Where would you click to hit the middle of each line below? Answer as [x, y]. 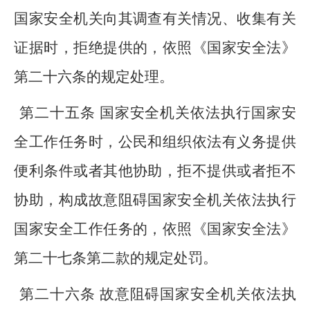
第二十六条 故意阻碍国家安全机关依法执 [158, 294]
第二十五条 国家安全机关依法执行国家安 [158, 113]
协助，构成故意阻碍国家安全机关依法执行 [155, 200]
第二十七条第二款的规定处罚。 [116, 258]
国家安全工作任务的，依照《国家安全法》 [155, 229]
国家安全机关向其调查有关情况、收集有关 [155, 19]
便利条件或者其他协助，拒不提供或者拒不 [155, 171]
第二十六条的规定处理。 [94, 77]
